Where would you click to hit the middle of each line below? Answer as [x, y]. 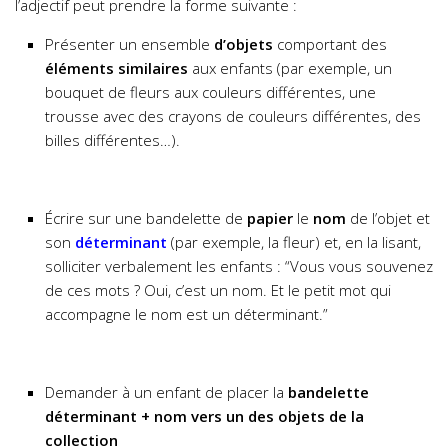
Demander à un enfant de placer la [164, 392]
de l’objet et [388, 218]
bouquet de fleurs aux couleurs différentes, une [210, 92]
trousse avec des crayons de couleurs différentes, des [233, 116]
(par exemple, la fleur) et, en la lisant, [294, 242]
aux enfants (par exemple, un [290, 68]
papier [270, 218]
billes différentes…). [112, 140]
